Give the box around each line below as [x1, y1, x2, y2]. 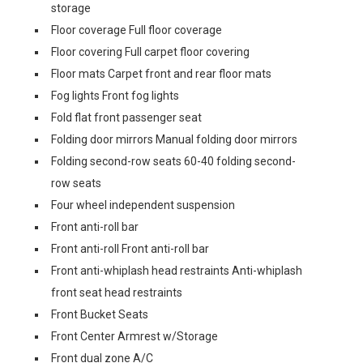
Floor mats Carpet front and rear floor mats [51, 67, 271, 80]
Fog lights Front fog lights [51, 89, 179, 102]
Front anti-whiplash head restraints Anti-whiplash [51, 264, 302, 277]
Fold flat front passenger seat [51, 111, 202, 124]
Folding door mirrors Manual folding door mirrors [51, 133, 297, 146]
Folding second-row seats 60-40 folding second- [51, 155, 296, 168]
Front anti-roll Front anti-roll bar [51, 242, 209, 255]
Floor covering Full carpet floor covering [51, 45, 250, 58]
